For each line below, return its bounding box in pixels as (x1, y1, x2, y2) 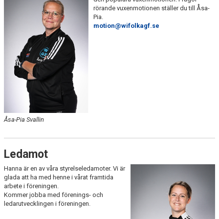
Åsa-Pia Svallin (4, 115, 44, 123)
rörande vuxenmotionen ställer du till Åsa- (93, 4, 210, 12)
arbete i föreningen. (4, 182, 60, 190)
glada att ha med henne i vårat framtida (4, 173, 113, 181)
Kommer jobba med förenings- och (4, 191, 103, 198)
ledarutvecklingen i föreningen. (4, 199, 92, 207)
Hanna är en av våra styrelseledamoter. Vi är (4, 164, 125, 172)
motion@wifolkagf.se (93, 22, 159, 30)
